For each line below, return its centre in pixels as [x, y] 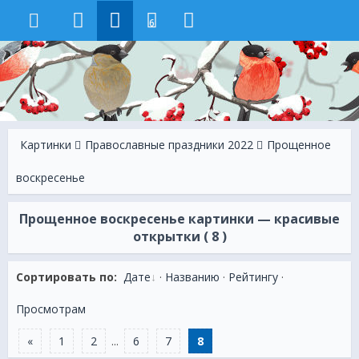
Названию [192, 277]
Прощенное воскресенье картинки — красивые [179, 219]
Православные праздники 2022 [169, 145]
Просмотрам [51, 309]
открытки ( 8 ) [179, 236]
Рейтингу [253, 277]
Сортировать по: [67, 277]
